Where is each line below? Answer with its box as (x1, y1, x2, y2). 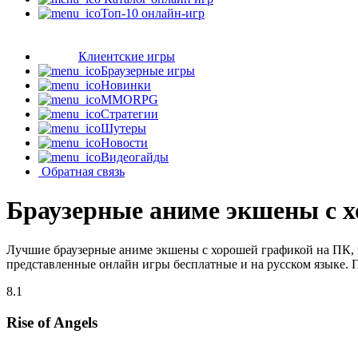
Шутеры (101, 121, 146, 135)
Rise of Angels (6, 313, 97, 331)
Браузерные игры (101, 64, 195, 78)
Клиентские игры (78, 50, 175, 63)
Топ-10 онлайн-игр (101, 6, 205, 20)
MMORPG (101, 93, 158, 106)
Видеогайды (101, 150, 169, 164)
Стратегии (101, 107, 158, 121)
